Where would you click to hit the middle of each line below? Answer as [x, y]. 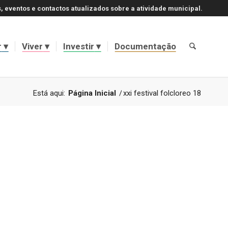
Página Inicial [92, 93]
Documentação [145, 46]
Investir [78, 46]
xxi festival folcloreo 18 [162, 93]
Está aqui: [49, 93]
